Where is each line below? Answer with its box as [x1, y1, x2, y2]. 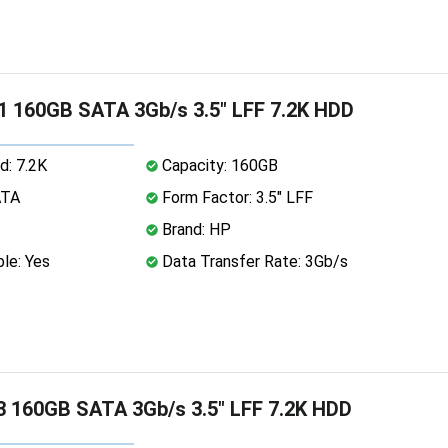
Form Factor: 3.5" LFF [157, 187, 313, 207]
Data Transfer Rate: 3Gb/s [157, 251, 348, 271]
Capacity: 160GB [157, 155, 278, 175]
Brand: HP [157, 219, 231, 239]
